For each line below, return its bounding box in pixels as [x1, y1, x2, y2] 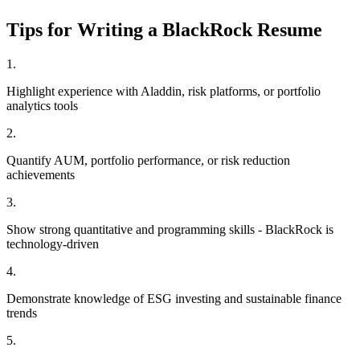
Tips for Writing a [6, 19, 162, 41]
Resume [252, 19, 322, 41]
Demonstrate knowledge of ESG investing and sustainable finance [6, 291, 342, 305]
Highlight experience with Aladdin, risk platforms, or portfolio [6, 84, 321, 98]
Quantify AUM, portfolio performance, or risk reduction [6, 153, 290, 167]
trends [6, 305, 37, 320]
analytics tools [6, 98, 78, 112]
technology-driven [6, 236, 99, 251]
